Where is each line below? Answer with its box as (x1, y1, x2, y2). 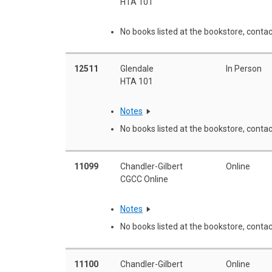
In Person (226, 63, 262, 73)
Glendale (120, 63, 154, 73)
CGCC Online (120, 174, 168, 184)
